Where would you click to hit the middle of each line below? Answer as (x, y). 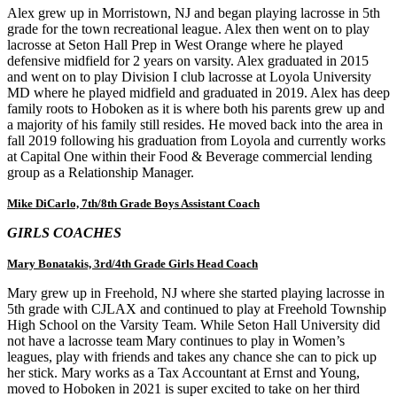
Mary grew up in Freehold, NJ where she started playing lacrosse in (196, 292)
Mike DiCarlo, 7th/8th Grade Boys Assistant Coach (133, 203)
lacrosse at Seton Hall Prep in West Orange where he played (175, 44)
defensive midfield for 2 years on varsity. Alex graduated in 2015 (188, 60)
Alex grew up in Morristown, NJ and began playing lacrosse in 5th (194, 12)
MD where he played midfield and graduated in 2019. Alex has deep (198, 92)
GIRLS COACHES (64, 232)
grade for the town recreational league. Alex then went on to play (188, 28)
